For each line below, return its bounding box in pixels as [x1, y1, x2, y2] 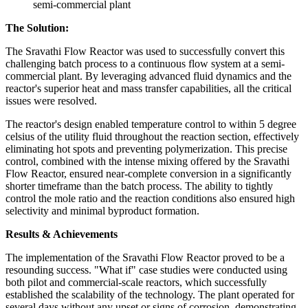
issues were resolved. [5, 94, 97, 107]
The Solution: [5, 21, 69, 34]
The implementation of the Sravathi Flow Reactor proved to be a [5, 251, 285, 263]
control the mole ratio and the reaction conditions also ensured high [5, 192, 295, 204]
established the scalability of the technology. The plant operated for [5, 288, 294, 300]
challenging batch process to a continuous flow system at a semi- [5, 57, 285, 69]
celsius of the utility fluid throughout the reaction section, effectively [5, 130, 299, 142]
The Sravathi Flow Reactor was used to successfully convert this [5, 45, 285, 57]
